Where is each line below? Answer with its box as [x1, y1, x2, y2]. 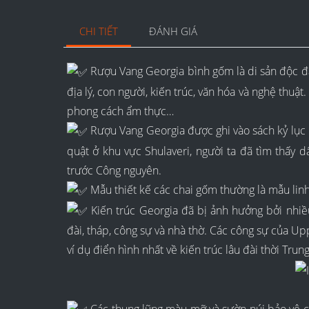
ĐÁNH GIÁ [149, 24, 198, 39]
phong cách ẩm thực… [67, 103, 174, 119]
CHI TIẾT [79, 24, 118, 39]
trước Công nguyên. [67, 162, 161, 178]
